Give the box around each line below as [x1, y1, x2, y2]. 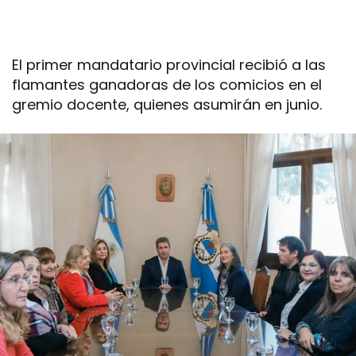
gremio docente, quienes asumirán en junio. [12, 95, 322, 114]
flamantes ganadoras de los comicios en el [12, 75, 322, 95]
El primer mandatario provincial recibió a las [12, 55, 326, 75]
